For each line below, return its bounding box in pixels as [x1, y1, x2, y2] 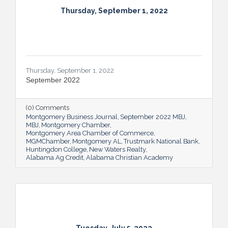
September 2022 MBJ [120, 112, 185, 121]
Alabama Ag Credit [26, 153, 83, 161]
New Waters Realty [89, 145, 146, 153]
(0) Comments [26, 103, 69, 111]
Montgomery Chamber [41, 121, 110, 129]
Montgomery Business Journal [26, 112, 118, 121]
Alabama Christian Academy [86, 153, 173, 161]
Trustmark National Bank [124, 137, 198, 145]
